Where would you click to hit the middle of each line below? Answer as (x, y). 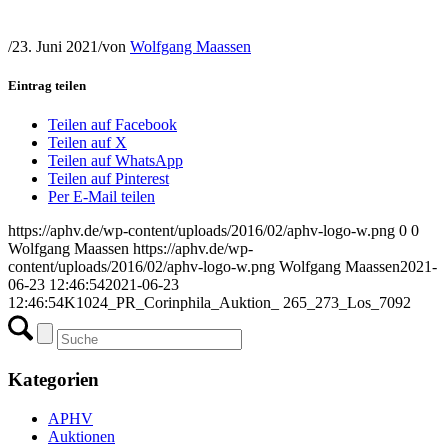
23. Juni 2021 (55, 46)
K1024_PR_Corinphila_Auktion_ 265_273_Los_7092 (237, 303)
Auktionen (81, 436)
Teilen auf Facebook (112, 125)
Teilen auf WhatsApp (115, 161)
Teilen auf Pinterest (108, 179)
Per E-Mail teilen (101, 197)
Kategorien (53, 379)
